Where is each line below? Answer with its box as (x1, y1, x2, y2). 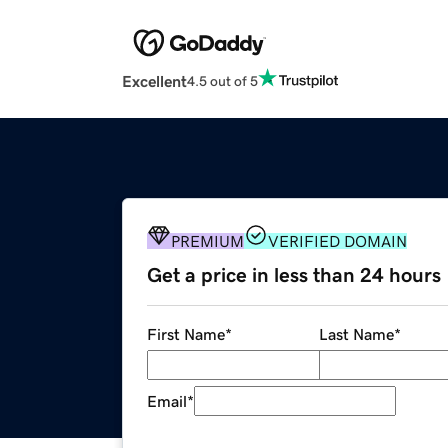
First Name (147, 326, 225, 343)
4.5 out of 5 (187, 73, 258, 88)
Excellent (122, 73, 187, 90)
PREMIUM (171, 233, 244, 250)
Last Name (318, 326, 394, 343)
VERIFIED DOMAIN (268, 233, 407, 250)
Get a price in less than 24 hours (147, 265, 441, 286)
